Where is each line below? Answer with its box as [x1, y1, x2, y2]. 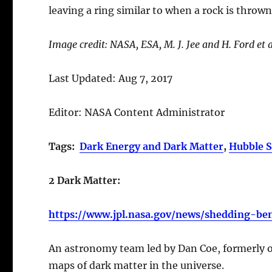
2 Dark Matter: [49, 174, 121, 186]
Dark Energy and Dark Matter [80, 140, 224, 152]
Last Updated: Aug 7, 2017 [49, 72, 173, 84]
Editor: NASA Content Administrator [49, 106, 225, 118]
